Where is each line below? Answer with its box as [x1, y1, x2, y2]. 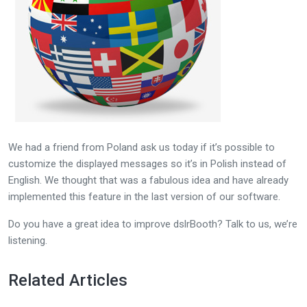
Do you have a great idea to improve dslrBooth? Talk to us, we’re [8, 218, 297, 230]
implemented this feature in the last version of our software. [8, 191, 280, 203]
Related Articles [8, 271, 127, 290]
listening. [8, 234, 47, 247]
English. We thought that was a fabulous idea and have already [8, 174, 288, 186]
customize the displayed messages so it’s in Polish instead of [8, 158, 286, 170]
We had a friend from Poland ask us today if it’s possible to [8, 141, 275, 153]
